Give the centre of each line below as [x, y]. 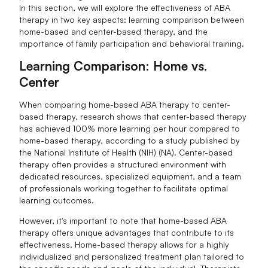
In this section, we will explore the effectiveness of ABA [125, 8]
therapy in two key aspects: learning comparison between [132, 20]
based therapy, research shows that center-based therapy [133, 116]
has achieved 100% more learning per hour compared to [130, 128]
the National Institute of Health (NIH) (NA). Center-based [126, 152]
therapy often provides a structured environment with [123, 164]
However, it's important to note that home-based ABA [123, 220]
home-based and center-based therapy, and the [114, 32]
